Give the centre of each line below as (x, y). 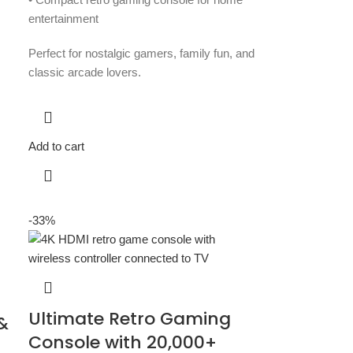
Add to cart (57, 147)
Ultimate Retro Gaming (130, 319)
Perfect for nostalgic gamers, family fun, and (142, 54)
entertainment (64, 19)
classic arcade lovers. (85, 72)
